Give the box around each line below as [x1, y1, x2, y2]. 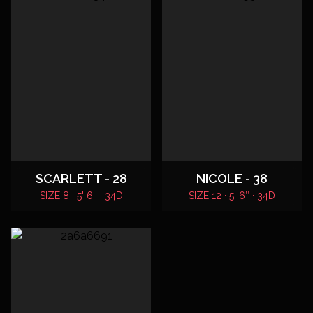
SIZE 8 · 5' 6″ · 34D [39, 190, 123, 201]
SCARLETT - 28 [35, 171, 127, 186]
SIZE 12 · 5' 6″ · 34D [189, 190, 275, 201]
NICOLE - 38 [196, 171, 268, 186]
